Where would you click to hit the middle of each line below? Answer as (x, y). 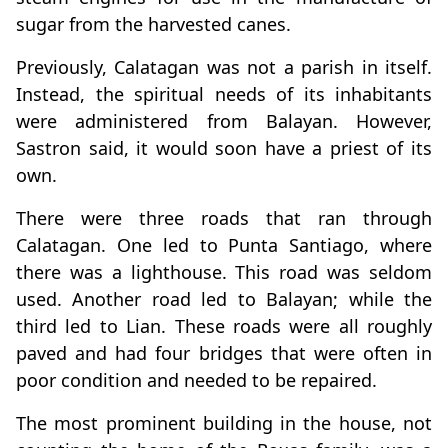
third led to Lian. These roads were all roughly (224, 326)
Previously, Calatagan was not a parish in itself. (224, 67)
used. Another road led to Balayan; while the (224, 299)
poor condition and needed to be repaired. (196, 380)
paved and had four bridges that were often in (224, 353)
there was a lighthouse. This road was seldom (224, 272)
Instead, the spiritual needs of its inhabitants (224, 94)
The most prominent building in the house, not (224, 423)
